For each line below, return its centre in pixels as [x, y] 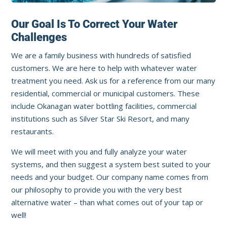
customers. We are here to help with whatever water [104, 68]
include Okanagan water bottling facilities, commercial [104, 106]
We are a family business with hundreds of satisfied [101, 55]
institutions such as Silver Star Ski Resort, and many [101, 119]
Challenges [39, 37]
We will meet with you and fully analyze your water [99, 152]
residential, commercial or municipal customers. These [106, 93]
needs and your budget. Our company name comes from [110, 177]
